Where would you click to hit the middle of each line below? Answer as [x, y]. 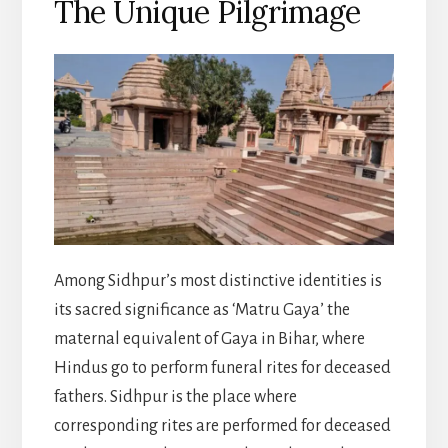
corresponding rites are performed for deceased [222, 425]
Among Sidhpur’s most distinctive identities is [217, 280]
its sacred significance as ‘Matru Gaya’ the [201, 309]
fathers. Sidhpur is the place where [175, 396]
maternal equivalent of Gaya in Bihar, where [209, 338]
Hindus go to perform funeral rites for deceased [222, 367]
